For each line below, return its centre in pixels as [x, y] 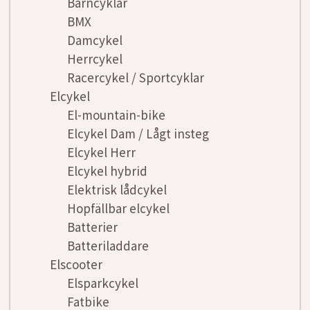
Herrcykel [95, 59]
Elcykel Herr [101, 152]
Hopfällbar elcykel [118, 208]
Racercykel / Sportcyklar [136, 77]
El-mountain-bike [116, 115]
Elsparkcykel [103, 283]
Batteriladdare [108, 246]
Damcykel [95, 40]
